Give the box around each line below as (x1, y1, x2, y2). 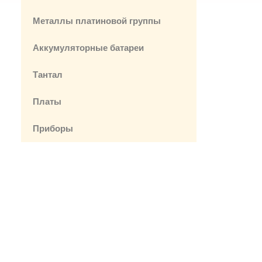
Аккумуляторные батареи (33, 43, 144, 53)
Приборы (33, 123, 73, 133)
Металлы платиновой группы (33, 16, 161, 26)
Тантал (33, 70, 63, 80)
